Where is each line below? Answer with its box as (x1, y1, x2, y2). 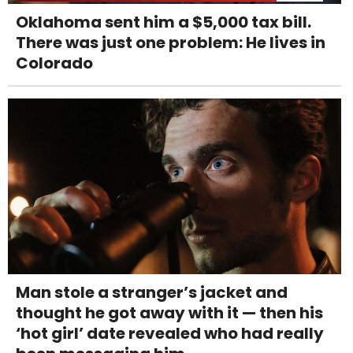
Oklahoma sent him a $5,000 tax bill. (16, 11, 311, 34)
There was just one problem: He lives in (16, 32, 325, 54)
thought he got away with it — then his (16, 301, 323, 324)
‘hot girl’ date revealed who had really (16, 321, 324, 344)
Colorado (16, 52, 93, 75)
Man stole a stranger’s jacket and (16, 281, 288, 303)
